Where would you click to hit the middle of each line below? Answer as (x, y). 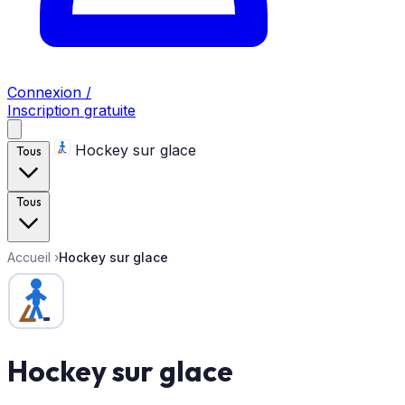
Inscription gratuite (71, 110)
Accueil (29, 257)
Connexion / (49, 92)
